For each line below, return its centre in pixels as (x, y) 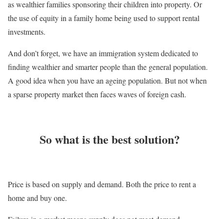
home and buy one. (37, 197)
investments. (27, 32)
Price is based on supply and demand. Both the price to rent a (102, 184)
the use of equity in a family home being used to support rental (104, 18)
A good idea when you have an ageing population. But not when (107, 81)
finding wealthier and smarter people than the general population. (108, 67)
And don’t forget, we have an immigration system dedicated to (103, 53)
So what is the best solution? (109, 139)
